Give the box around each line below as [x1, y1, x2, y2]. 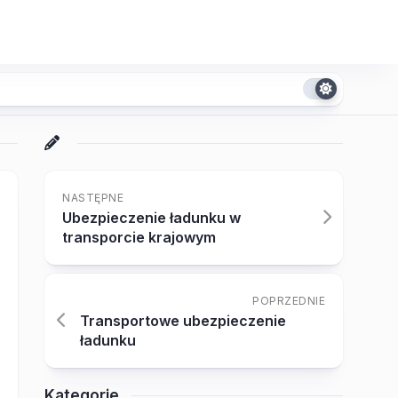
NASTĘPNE [62, 191, 123, 204]
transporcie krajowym [62, 228, 216, 246]
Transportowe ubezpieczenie [80, 312, 286, 330]
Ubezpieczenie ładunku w [62, 209, 241, 227]
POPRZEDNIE [252, 294, 325, 307]
